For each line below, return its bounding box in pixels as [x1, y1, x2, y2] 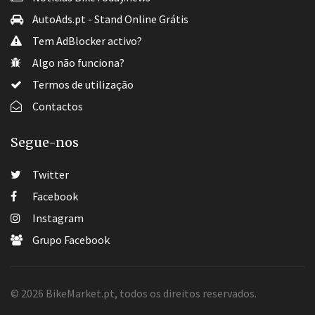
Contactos [30, 99, 83, 114]
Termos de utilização [30, 77, 134, 92]
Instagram [30, 211, 84, 226]
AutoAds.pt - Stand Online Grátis [30, 12, 188, 27]
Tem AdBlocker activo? [30, 34, 142, 49]
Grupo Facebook [30, 233, 110, 247]
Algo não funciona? [30, 56, 124, 70]
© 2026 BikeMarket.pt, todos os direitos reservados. [11, 286, 257, 301]
